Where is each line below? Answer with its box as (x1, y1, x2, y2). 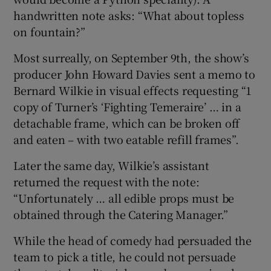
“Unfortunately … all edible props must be (13, 190, 235, 206)
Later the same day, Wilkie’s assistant (13, 157, 209, 174)
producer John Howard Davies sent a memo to (13, 66, 256, 82)
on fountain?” (13, 24, 85, 40)
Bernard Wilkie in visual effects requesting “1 (13, 82, 252, 99)
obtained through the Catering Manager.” (13, 206, 228, 223)
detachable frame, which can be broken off (13, 115, 240, 131)
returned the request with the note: (13, 174, 200, 190)
